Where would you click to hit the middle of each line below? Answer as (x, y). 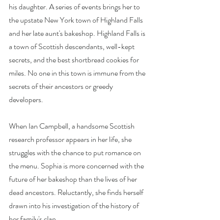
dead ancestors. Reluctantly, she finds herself (77, 192)
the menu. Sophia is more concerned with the (77, 166)
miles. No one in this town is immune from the (78, 73)
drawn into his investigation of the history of (75, 206)
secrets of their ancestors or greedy (62, 86)
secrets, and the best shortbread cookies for (75, 60)
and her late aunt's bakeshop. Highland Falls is (78, 33)
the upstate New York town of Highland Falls (77, 20)
